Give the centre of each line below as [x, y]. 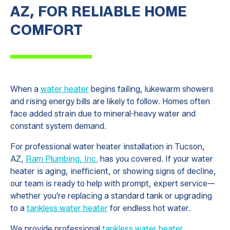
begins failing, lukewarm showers [151, 89]
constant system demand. [58, 126]
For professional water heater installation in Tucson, [107, 146]
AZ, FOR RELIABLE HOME [98, 11]
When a [25, 89]
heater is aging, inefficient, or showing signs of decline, [113, 171]
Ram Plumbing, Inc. [62, 159]
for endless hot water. [149, 208]
